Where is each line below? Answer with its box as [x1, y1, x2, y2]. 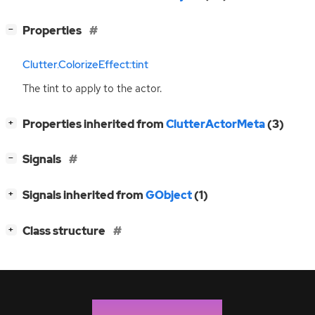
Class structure [22, 224, 108, 239]
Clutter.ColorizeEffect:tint [22, 58, 148, 72]
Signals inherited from [22, 188, 146, 203]
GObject [146, 188, 192, 203]
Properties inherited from [22, 116, 166, 131]
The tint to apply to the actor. [22, 81, 162, 96]
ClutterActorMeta [166, 116, 265, 131]
